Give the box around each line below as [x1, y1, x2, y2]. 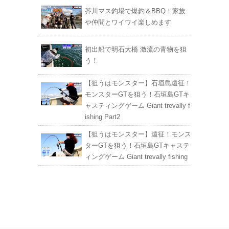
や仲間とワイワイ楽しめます [85, 18, 171, 26]
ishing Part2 [85, 113, 120, 121]
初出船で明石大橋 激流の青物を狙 [85, 45, 187, 53]
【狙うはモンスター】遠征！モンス [85, 130, 191, 138]
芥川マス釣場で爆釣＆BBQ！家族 [85, 7, 186, 15]
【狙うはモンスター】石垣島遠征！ [85, 79, 191, 87]
